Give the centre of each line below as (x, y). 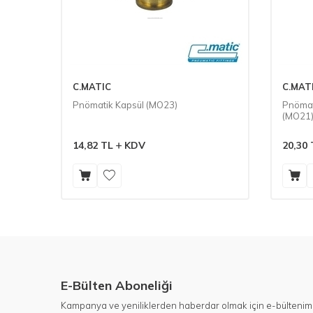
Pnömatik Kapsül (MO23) (125, 105)
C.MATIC (92, 87)
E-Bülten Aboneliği (117, 285)
